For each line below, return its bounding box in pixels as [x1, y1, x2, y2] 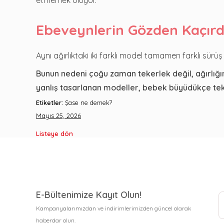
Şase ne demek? [63, 98, 112, 106]
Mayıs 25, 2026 [36, 111, 81, 119]
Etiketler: [36, 98, 63, 106]
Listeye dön [36, 129, 73, 137]
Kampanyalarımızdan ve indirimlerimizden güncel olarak [36, 204, 191, 212]
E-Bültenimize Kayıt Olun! [36, 188, 141, 200]
